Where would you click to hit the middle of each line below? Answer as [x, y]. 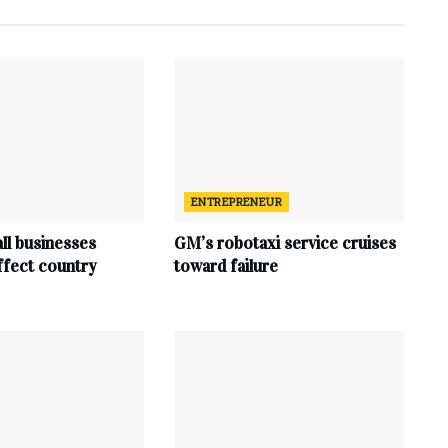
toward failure [225, 267]
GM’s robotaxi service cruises [284, 244]
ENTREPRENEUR [236, 202]
